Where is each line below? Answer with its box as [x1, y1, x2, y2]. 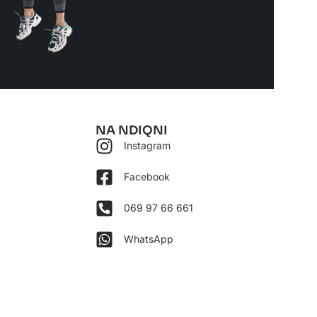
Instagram [123, 139, 171, 152]
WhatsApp [123, 233, 173, 246]
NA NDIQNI [96, 123, 168, 139]
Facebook [123, 171, 170, 183]
